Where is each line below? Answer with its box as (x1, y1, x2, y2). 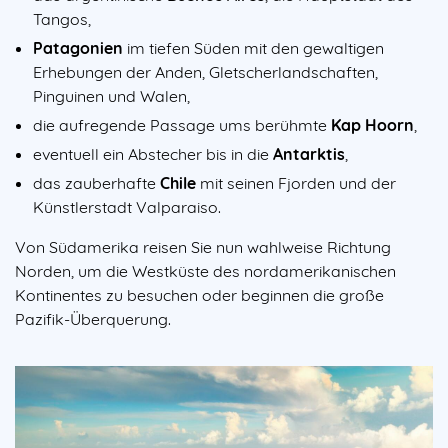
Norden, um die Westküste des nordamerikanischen (15, 260, 396, 281)
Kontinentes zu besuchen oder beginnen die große (15, 284, 384, 305)
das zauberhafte (33, 172, 160, 193)
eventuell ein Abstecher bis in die (33, 143, 273, 164)
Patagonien (33, 38, 123, 59)
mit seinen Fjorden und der (196, 172, 396, 193)
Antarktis (273, 143, 345, 164)
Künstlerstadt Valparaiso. (33, 196, 221, 217)
